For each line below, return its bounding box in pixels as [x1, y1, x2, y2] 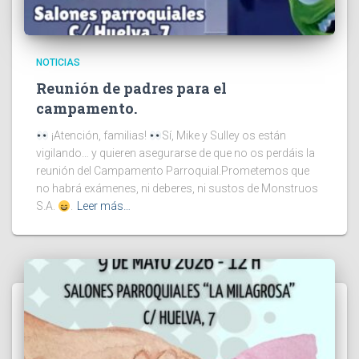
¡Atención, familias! [48, 129, 149, 143]
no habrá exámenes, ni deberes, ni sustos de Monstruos [36, 182, 318, 196]
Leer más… [76, 200, 131, 213]
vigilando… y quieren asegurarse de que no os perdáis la [36, 147, 315, 160]
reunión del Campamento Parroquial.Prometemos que [36, 164, 309, 178]
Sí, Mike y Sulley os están [161, 129, 286, 143]
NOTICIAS [36, 57, 80, 69]
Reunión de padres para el [36, 79, 227, 99]
